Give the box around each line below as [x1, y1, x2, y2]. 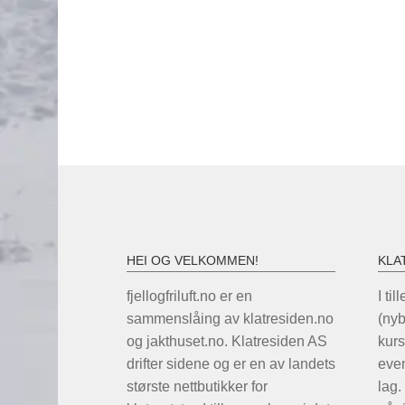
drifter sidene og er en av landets [127, 356, 335, 372]
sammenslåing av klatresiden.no [127, 311, 334, 327]
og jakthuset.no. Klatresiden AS [127, 334, 327, 350]
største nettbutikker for [127, 379, 268, 395]
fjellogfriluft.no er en [127, 288, 252, 305]
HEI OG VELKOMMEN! [127, 253, 259, 268]
